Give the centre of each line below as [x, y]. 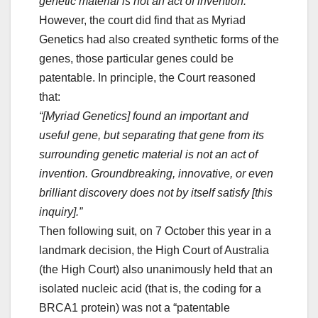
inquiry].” [61, 212]
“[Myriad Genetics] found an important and [144, 116]
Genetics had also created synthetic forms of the [159, 40]
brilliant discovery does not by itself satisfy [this [156, 193]
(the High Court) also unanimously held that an [156, 270]
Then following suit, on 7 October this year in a [155, 231]
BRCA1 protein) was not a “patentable [135, 308]
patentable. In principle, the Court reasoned [147, 78]
